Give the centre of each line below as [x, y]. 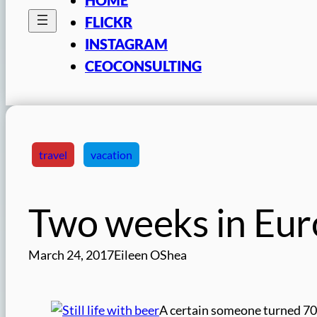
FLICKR [109, 22]
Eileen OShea [150, 255]
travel [53, 154]
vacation [111, 154]
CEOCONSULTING [143, 65]
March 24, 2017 [71, 255]
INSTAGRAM [126, 44]
